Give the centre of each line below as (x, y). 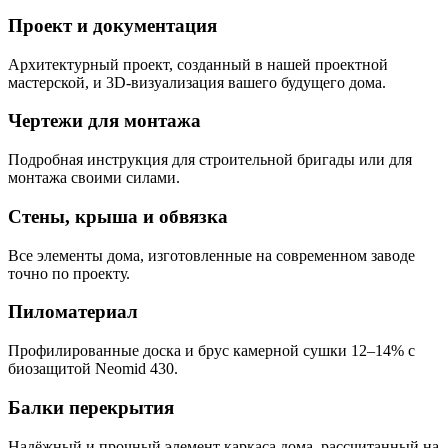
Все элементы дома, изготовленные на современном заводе (211, 255)
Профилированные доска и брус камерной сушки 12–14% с (211, 351)
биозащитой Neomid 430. (93, 369)
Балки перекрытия (91, 407)
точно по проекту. (69, 273)
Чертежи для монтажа (104, 121)
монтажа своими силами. (94, 178)
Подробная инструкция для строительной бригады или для (210, 160)
